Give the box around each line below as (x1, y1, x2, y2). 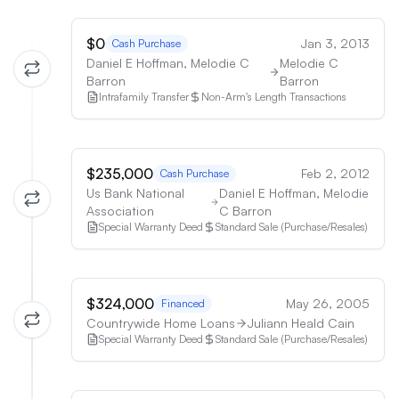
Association (86, 203, 154, 218)
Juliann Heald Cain (248, 315, 354, 330)
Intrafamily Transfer (99, 90, 189, 103)
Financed (161, 297, 205, 310)
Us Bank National (86, 185, 184, 200)
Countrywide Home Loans (86, 315, 235, 330)
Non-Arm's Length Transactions (201, 90, 346, 103)
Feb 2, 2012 (301, 166, 370, 181)
